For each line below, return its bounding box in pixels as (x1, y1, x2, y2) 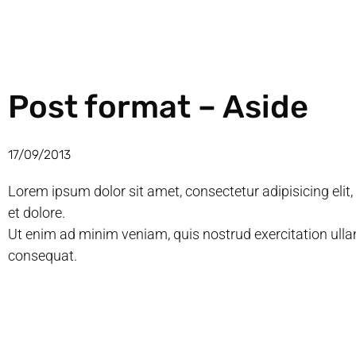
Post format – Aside (8, 88, 308, 126)
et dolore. (8, 204, 65, 221)
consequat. (8, 247, 77, 264)
